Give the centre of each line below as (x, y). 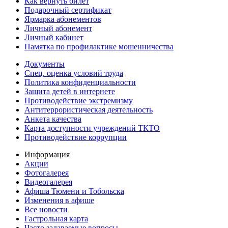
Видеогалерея (48, 182)
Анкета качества (53, 119)
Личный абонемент (58, 28)
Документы (45, 64)
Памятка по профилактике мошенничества (99, 46)
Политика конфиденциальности (80, 82)
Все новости (46, 209)
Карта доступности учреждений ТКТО (92, 128)
